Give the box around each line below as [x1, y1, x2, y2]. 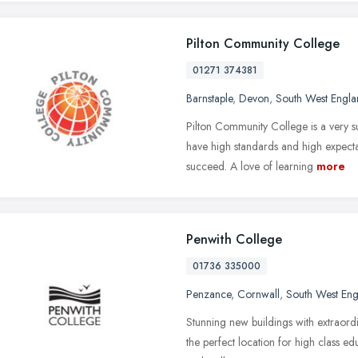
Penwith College [186, 229, 282, 249]
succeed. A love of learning [186, 157, 313, 174]
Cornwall [237, 285, 280, 302]
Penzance [186, 285, 231, 302]
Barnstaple [186, 89, 233, 106]
